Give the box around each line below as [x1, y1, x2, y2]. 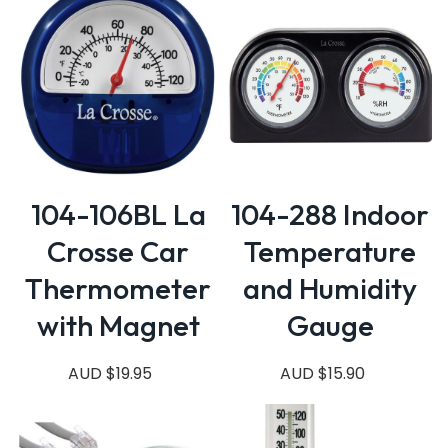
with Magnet [36, 306, 200, 344]
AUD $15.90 [279, 361, 365, 385]
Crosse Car [47, 232, 189, 270]
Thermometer [25, 269, 211, 307]
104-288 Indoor [231, 195, 429, 233]
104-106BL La [30, 195, 206, 233]
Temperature [244, 232, 416, 270]
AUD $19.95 [68, 361, 152, 385]
